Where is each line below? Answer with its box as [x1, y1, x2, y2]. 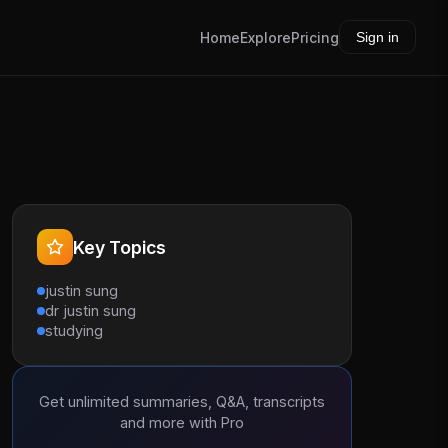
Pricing [291, 29, 339, 47]
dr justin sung [45, 302, 136, 319]
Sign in [356, 29, 399, 46]
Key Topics [73, 236, 166, 258]
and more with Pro [120, 414, 244, 431]
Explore [240, 29, 291, 47]
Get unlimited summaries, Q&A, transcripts [39, 393, 325, 410]
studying [45, 322, 103, 339]
